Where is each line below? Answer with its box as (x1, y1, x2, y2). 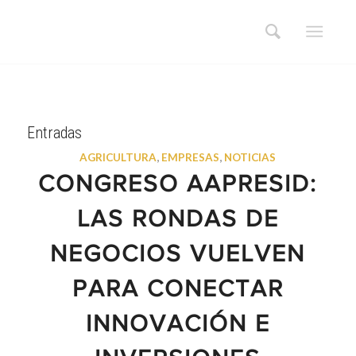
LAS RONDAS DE (76, 209, 279, 233)
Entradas (26, 123, 82, 142)
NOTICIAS (224, 151, 277, 164)
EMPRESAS (161, 151, 220, 164)
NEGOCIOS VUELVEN (50, 244, 306, 268)
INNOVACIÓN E (85, 314, 270, 338)
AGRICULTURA (79, 151, 157, 164)
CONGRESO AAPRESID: (38, 174, 318, 198)
